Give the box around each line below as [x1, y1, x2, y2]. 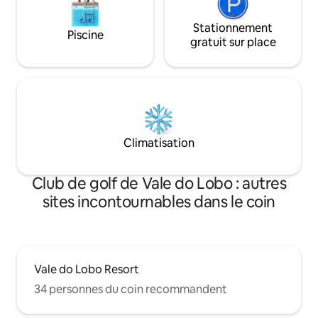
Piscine [67, 27, 104, 43]
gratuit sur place [190, 34, 276, 50]
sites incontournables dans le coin [42, 191, 276, 212]
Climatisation [124, 135, 194, 150]
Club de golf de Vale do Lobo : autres [31, 172, 287, 194]
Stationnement [193, 20, 273, 35]
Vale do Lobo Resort [34, 261, 139, 277]
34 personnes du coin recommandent [34, 281, 227, 297]
